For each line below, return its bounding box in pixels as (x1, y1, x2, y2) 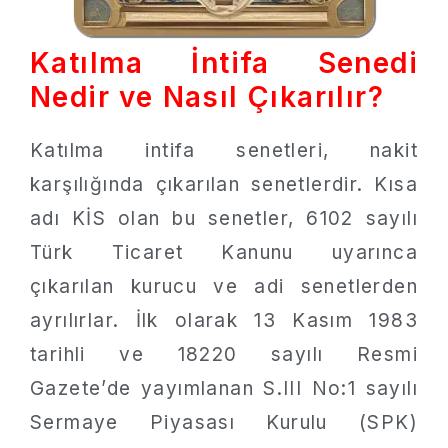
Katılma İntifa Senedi (30, 46, 418, 80)
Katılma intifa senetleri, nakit (30, 139, 418, 162)
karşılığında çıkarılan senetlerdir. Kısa (30, 173, 418, 196)
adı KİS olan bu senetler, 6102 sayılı (30, 207, 418, 230)
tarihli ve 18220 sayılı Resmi (30, 343, 418, 366)
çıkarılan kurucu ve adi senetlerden (30, 275, 418, 298)
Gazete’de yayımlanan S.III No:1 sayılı (30, 377, 418, 400)
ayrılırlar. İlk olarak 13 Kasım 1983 (30, 309, 418, 332)
